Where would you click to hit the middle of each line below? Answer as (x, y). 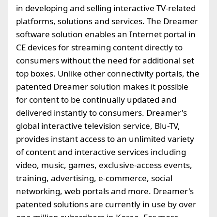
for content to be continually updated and (96, 100)
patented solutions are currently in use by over (106, 204)
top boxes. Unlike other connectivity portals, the (108, 73)
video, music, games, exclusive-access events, (104, 165)
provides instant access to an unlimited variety (105, 139)
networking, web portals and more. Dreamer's (105, 191)
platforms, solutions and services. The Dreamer (107, 21)
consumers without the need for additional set (105, 60)
